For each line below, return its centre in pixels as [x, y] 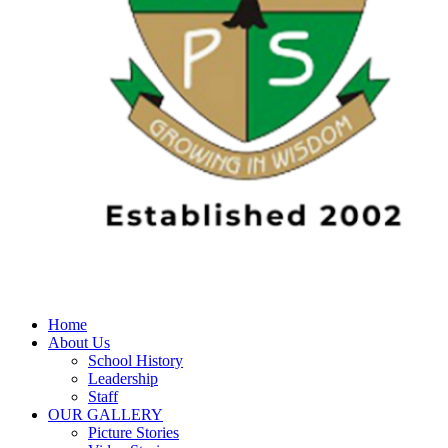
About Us [79, 342]
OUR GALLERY [105, 414]
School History [135, 360]
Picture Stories [133, 432]
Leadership [123, 378]
